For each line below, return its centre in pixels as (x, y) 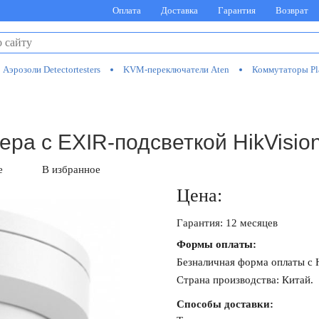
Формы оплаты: (216, 244)
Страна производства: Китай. (245, 280)
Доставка (179, 10)
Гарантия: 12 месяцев (227, 223)
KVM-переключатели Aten (176, 69)
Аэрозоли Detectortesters (52, 69)
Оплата (127, 10)
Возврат (292, 10)
